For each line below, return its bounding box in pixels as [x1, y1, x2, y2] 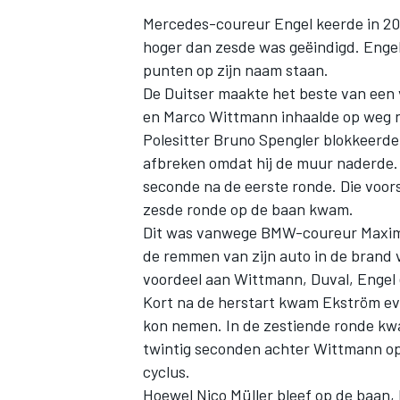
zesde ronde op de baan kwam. [143, 199, 354, 220]
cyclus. [143, 362, 190, 382]
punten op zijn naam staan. [143, 60, 329, 80]
